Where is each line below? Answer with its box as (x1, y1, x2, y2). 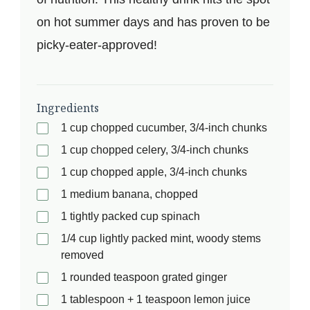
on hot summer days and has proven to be (37, 15, 270, 29)
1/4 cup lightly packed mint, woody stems (61, 232, 261, 244)
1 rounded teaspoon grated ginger (61, 271, 227, 283)
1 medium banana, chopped (61, 188, 198, 200)
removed (61, 248, 104, 261)
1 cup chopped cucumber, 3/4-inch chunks (61, 121, 267, 134)
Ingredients (37, 100, 99, 116)
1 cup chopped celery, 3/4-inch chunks (61, 143, 248, 156)
